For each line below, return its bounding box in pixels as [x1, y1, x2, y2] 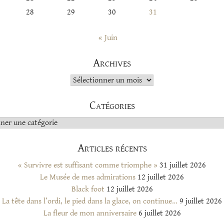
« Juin [98, 32, 117, 42]
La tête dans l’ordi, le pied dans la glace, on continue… [2, 196, 177, 206]
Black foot [71, 184, 104, 194]
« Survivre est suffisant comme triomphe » [18, 160, 157, 170]
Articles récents [77, 140, 147, 155]
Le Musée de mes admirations [40, 172, 135, 182]
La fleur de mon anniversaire [43, 208, 136, 218]
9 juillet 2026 [179, 196, 222, 206]
